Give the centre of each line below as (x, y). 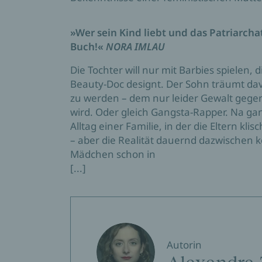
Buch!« (88, 46)
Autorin (184, 245)
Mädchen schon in (113, 154)
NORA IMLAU (135, 46)
